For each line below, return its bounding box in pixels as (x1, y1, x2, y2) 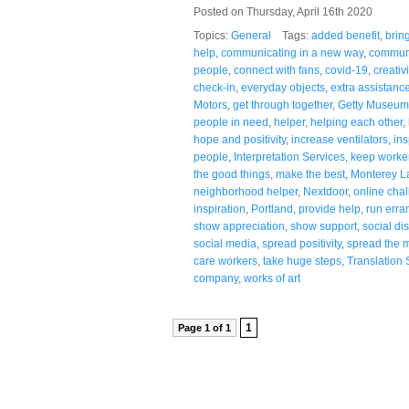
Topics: (194, 28, 231, 42)
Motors (194, 98, 227, 111)
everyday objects (241, 80, 325, 94)
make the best (276, 167, 345, 181)
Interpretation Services (234, 150, 345, 163)
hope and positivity (194, 132, 286, 146)
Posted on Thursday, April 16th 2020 (194, 5, 381, 18)
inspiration (194, 202, 246, 215)
